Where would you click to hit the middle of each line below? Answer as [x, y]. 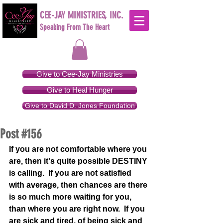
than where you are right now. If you [78, 209]
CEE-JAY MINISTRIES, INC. [82, 15]
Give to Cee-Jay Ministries [80, 74]
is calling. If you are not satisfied [71, 173]
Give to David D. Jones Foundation [80, 105]
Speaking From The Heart [75, 27]
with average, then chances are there [79, 185]
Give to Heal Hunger [80, 90]
